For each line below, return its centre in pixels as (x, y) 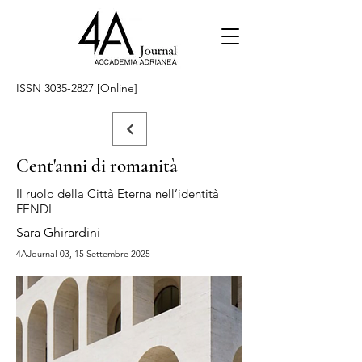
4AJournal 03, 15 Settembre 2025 (83, 254)
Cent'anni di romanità (97, 166)
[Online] (116, 88)
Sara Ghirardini (58, 232)
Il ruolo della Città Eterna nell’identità (118, 194)
